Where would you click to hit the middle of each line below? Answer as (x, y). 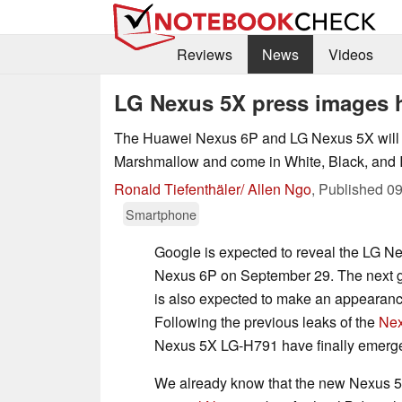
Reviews (204, 55)
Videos (350, 55)
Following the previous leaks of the (267, 321)
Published (353, 188)
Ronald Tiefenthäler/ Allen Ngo (213, 188)
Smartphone (161, 214)
